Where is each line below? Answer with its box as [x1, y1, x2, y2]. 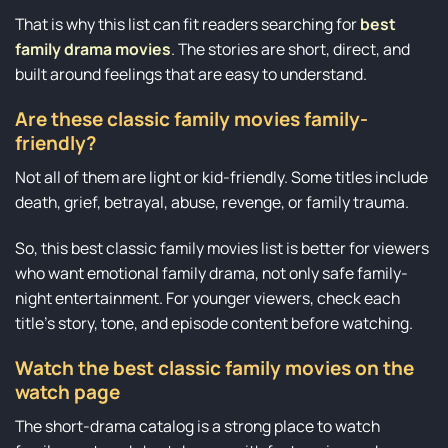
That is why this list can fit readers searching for [15, 12, 360, 35]
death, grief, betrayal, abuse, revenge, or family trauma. [15, 190, 409, 213]
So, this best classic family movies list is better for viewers [15, 236, 429, 259]
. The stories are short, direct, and [171, 37, 410, 60]
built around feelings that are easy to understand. [15, 62, 367, 85]
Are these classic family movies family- [15, 106, 368, 133]
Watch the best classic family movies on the [15, 355, 414, 382]
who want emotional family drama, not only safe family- [15, 261, 408, 284]
